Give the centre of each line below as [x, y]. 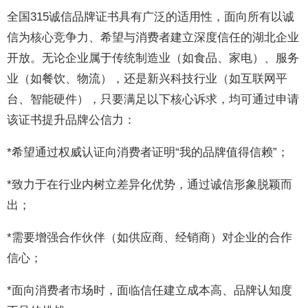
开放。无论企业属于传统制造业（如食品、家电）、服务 [153, 58]
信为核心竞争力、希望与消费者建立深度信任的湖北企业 [153, 37]
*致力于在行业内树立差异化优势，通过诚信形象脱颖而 [150, 185]
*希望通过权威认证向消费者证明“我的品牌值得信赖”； [148, 152]
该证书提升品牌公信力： [71, 120]
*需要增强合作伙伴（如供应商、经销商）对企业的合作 [150, 238]
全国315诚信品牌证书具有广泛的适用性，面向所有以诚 [151, 17]
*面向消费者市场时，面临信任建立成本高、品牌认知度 [150, 290]
